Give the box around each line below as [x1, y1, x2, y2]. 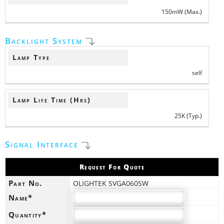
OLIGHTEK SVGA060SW [73, 178, 148, 188]
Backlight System [5, 34, 85, 46]
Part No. [8, 177, 42, 188]
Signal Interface [5, 138, 81, 150]
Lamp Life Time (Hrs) [12, 95, 91, 105]
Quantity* [8, 209, 47, 219]
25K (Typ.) [174, 111, 202, 120]
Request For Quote [79, 162, 144, 171]
